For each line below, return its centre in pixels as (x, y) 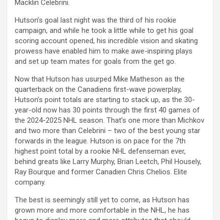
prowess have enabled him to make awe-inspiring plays (104, 51)
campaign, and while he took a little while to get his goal (104, 30)
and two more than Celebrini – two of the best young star (108, 130)
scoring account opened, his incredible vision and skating (106, 41)
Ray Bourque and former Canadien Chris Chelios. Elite (101, 172)
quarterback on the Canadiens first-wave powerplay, (98, 89)
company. (30, 182)
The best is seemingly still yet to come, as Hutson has (102, 200)
